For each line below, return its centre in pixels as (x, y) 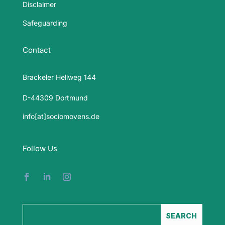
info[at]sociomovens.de (61, 117)
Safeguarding (45, 23)
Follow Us (40, 149)
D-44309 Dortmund (55, 98)
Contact (36, 50)
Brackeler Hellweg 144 (59, 77)
